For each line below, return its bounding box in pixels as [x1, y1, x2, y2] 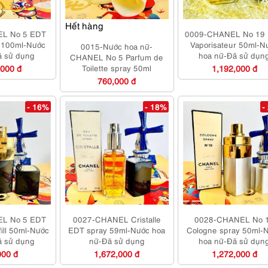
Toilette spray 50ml [82, 62, 152, 73]
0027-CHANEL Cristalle [72, 213, 161, 224]
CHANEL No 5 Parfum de [70, 51, 164, 62]
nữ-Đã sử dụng [89, 234, 145, 246]
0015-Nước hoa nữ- [81, 40, 153, 51]
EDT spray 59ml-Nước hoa [68, 224, 166, 235]
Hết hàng [65, 19, 103, 31]
